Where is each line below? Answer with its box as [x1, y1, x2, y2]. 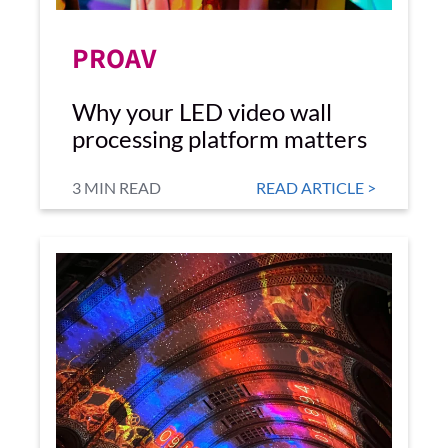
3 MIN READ [72, 178, 161, 197]
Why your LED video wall [72, 97, 332, 126]
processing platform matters [72, 124, 367, 153]
